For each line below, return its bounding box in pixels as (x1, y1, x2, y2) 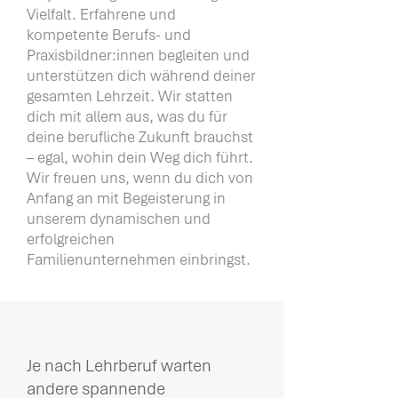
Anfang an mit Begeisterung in (27, 188, 226, 208)
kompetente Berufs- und (27, 25, 191, 44)
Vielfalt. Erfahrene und (27, 4, 176, 24)
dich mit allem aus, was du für (27, 107, 227, 126)
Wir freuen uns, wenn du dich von (27, 168, 253, 187)
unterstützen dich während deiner (27, 66, 256, 85)
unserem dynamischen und (27, 209, 211, 228)
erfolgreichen (27, 229, 115, 249)
